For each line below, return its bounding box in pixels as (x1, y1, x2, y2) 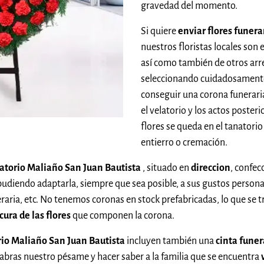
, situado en (143, 162, 191, 173)
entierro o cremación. (141, 137, 227, 148)
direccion (191, 162, 230, 173)
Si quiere (141, 25, 178, 37)
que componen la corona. (71, 210, 174, 221)
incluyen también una (127, 235, 216, 246)
